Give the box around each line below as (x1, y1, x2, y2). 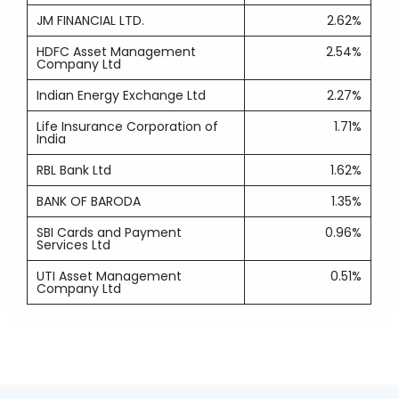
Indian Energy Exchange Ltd (37, 86, 207, 104)
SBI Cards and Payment (37, 224, 183, 241)
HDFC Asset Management (37, 43, 197, 61)
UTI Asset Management (37, 267, 183, 285)
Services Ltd (37, 236, 111, 254)
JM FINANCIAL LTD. (37, 12, 145, 29)
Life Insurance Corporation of (37, 118, 219, 135)
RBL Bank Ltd (37, 161, 112, 179)
